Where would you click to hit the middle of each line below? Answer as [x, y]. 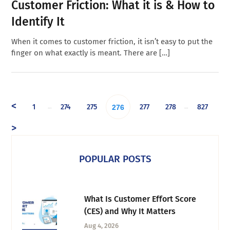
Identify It [38, 21]
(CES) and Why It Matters [130, 211]
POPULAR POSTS [115, 159]
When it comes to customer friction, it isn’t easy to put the [112, 41]
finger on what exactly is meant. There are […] [91, 53]
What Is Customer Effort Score [140, 199]
